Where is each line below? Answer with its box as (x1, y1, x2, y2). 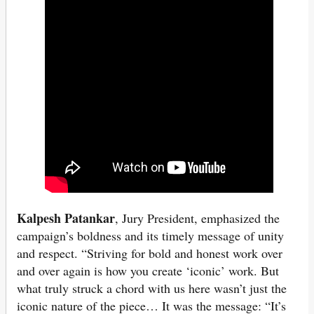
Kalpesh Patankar (17, 209, 115, 228)
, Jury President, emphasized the (115, 210, 280, 227)
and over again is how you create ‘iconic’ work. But (17, 262, 279, 280)
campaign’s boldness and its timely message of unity (17, 227, 284, 245)
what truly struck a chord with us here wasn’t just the (17, 280, 287, 297)
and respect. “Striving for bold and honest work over (17, 245, 282, 262)
